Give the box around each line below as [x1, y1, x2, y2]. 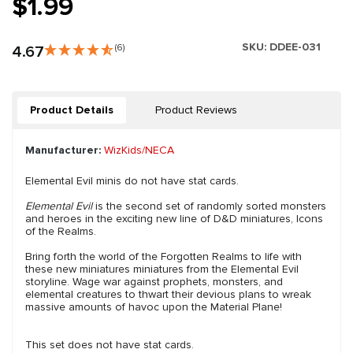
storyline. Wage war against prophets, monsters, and [25, 275, 283, 289]
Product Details [30, 103, 113, 117]
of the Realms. [25, 225, 96, 239]
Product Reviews [155, 103, 237, 117]
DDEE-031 [269, 40, 321, 54]
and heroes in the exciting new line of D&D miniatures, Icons [25, 212, 323, 226]
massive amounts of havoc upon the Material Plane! [25, 300, 282, 314]
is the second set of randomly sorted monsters [92, 199, 326, 214]
